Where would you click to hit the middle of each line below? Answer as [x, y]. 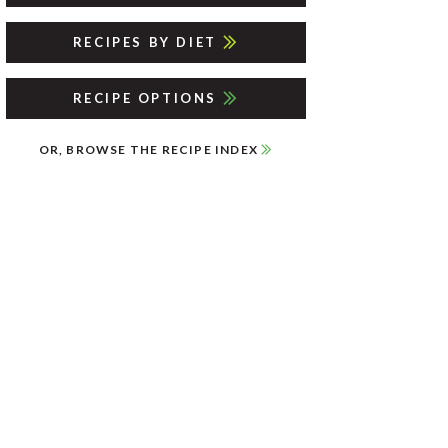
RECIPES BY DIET [147, 42]
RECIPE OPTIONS [147, 98]
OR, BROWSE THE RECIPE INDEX [150, 149]
